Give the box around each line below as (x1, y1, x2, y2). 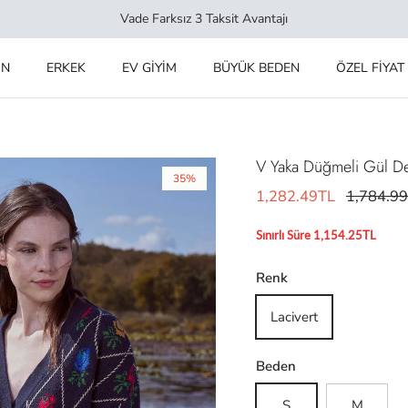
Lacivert (270, 307, 318, 326)
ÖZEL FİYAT (335, 58, 404, 76)
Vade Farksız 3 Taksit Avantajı (120, 9, 288, 27)
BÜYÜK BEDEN (212, 58, 300, 76)
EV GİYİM (121, 58, 177, 76)
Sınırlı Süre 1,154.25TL (255, 228, 376, 243)
